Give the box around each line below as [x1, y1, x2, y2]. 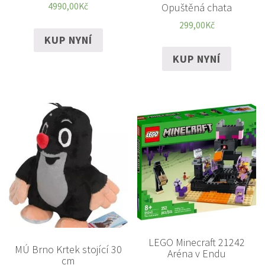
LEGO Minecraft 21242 [148, 235, 245, 249]
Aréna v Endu [167, 246, 227, 260]
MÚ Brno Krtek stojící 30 [14, 242, 122, 256]
